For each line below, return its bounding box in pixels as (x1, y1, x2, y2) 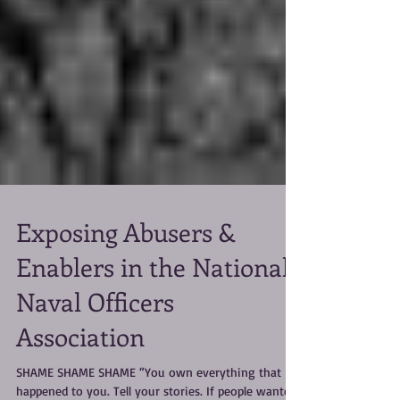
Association (16, 359, 145, 392)
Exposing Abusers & (16, 254, 236, 287)
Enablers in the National (16, 289, 289, 322)
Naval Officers (16, 324, 174, 357)
